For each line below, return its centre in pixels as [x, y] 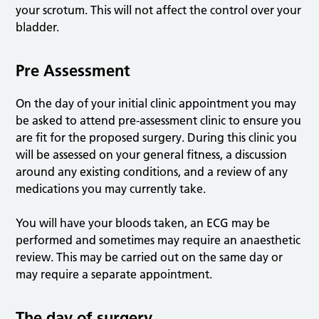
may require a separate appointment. [114, 274]
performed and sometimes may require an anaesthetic [158, 240]
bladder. [38, 27]
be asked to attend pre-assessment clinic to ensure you [159, 121]
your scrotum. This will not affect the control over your [159, 10]
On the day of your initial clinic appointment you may [156, 104]
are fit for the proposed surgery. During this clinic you [157, 138]
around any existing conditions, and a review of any [152, 172]
